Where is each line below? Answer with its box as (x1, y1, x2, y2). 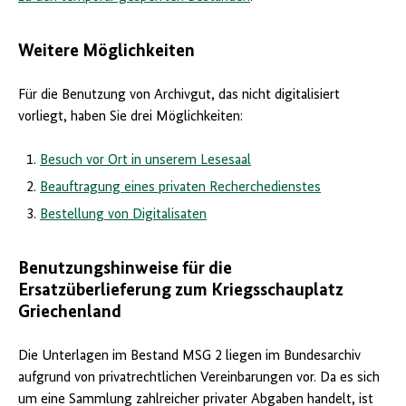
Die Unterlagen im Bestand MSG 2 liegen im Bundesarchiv (18, 349, 361, 364)
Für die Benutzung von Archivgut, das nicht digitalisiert (18, 88, 340, 103)
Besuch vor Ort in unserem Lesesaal (40, 153, 251, 169)
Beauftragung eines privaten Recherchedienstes (40, 180, 321, 196)
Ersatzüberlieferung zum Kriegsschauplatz (18, 282, 343, 301)
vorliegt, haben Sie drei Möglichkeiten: (18, 110, 243, 125)
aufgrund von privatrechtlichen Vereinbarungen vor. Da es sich (18, 371, 380, 386)
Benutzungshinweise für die (18, 260, 232, 279)
